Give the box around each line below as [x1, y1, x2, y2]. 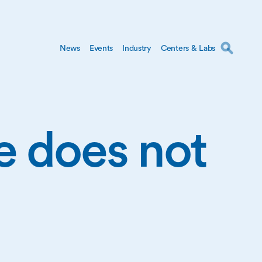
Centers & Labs [160, 43, 215, 53]
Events [89, 43, 113, 53]
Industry [122, 43, 151, 53]
